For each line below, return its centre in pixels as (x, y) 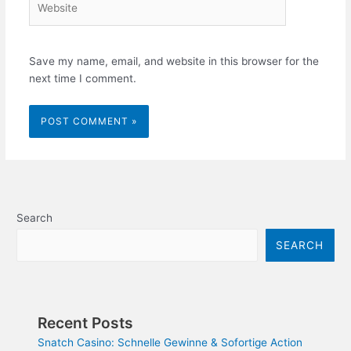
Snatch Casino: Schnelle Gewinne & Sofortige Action (170, 342)
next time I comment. (82, 78)
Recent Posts (86, 323)
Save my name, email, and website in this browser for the (174, 61)
